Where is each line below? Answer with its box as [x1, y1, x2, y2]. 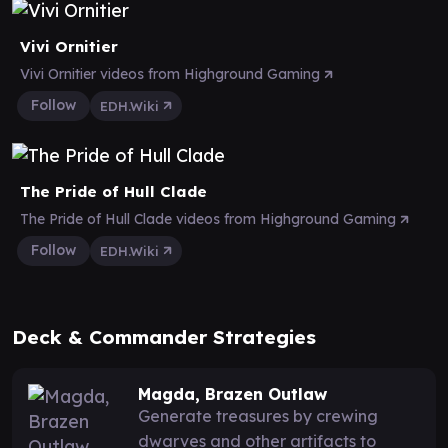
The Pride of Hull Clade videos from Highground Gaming [20, 209, 400, 228]
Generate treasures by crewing [138, 405, 378, 426]
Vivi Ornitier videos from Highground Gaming [20, 64, 324, 83]
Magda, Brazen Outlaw [138, 383, 327, 404]
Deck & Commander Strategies [12, 324, 316, 349]
